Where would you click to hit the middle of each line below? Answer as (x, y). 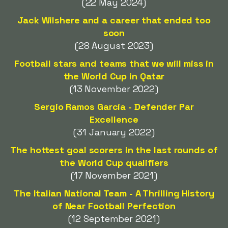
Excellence (114, 119)
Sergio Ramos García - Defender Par (114, 107)
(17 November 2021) (114, 175)
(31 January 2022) (114, 132)
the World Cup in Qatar (114, 76)
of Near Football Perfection (114, 206)
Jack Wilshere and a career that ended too (114, 20)
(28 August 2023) (114, 46)
